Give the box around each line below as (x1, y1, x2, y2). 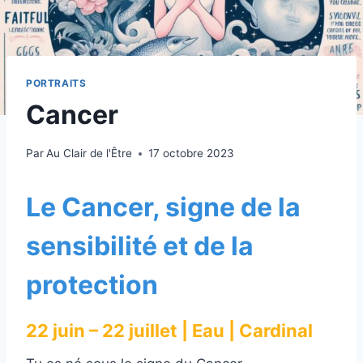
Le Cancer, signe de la (26, 191, 301, 224)
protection (26, 269, 158, 301)
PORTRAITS (26, 76, 87, 89)
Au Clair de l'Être (46, 147, 133, 160)
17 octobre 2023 (148, 147, 235, 160)
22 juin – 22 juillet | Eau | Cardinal (26, 320, 313, 342)
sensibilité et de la (26, 230, 254, 263)
